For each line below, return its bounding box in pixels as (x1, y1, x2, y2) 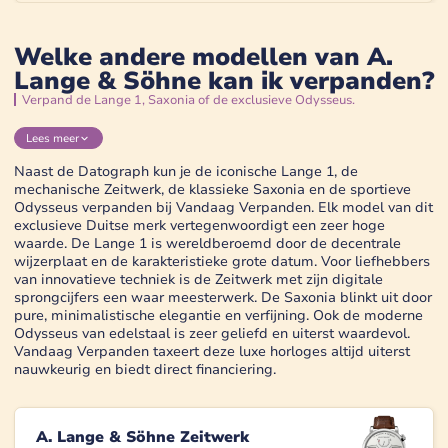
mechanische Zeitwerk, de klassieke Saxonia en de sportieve (14, 180, 411, 200)
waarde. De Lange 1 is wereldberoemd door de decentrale (14, 234, 401, 254)
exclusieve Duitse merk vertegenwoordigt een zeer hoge (14, 216, 385, 236)
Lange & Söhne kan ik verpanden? (14, 64, 434, 99)
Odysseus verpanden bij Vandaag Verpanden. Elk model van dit (14, 198, 433, 218)
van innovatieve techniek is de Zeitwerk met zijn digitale (14, 270, 383, 290)
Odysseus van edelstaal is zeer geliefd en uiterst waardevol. (14, 324, 410, 344)
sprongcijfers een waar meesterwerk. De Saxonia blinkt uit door (14, 288, 432, 308)
